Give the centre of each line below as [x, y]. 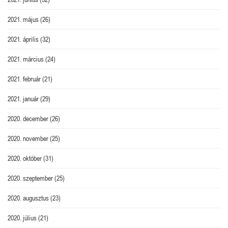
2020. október [25, 158]
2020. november [28, 138]
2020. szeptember [30, 178]
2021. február [24, 79]
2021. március [26, 59]
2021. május [23, 19]
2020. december [28, 118]
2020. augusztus [28, 198]
